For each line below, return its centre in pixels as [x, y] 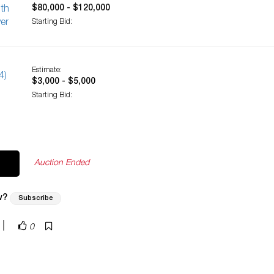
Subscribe [36, 198]
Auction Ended [61, 163]
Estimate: [47, 70]
